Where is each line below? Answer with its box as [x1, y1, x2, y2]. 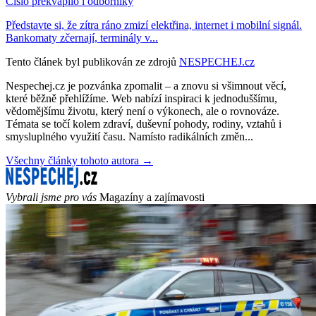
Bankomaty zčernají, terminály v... [6, 31, 158, 44]
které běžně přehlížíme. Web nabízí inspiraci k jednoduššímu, [6, 92, 277, 104]
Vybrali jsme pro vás [6, 190, 97, 203]
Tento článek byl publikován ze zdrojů [6, 55, 176, 68]
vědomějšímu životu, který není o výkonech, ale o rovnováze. [6, 104, 279, 117]
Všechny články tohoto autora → [6, 154, 153, 166]
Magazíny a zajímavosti [99, 190, 205, 203]
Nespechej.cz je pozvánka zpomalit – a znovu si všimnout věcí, [6, 79, 286, 92]
